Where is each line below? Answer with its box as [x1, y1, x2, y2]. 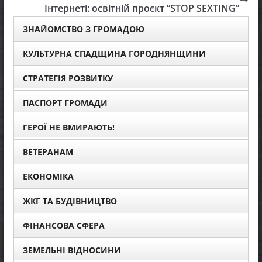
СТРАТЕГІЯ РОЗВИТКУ [22, 72, 113, 84]
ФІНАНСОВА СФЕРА [22, 219, 105, 231]
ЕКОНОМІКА [22, 170, 74, 182]
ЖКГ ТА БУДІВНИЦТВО [22, 195, 117, 206]
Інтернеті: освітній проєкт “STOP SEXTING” [44, 1, 240, 15]
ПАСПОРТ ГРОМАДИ [22, 96, 108, 108]
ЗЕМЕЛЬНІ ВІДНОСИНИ [22, 244, 121, 256]
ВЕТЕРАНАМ [22, 146, 73, 157]
